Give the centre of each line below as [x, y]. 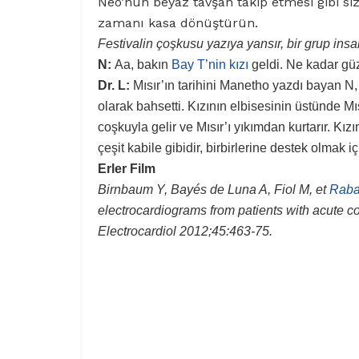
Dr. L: [115, 86]
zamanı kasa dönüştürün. [178, 23]
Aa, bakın [143, 65]
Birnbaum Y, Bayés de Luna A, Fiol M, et [214, 190]
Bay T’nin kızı [210, 65]
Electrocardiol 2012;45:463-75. [185, 232]
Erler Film [127, 169]
